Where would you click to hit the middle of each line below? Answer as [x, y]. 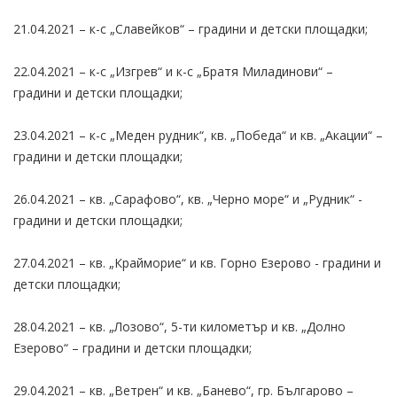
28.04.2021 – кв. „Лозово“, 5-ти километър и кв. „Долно [179, 326]
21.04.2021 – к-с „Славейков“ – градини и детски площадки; [191, 28]
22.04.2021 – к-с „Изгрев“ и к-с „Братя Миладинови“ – [173, 71]
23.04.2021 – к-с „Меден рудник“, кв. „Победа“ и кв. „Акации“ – [198, 135]
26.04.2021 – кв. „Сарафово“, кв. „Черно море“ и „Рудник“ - [188, 198]
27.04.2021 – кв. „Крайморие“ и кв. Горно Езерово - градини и [197, 262]
